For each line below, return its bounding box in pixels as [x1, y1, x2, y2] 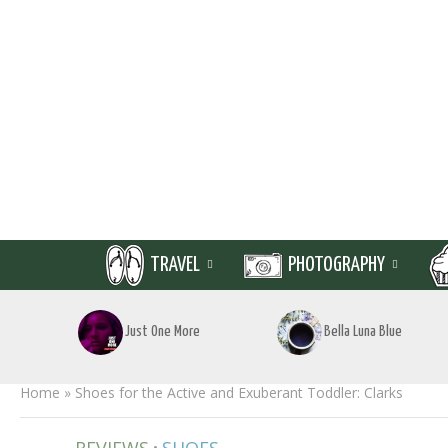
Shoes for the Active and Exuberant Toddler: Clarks [75, 383, 403, 402]
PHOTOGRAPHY [288, 255, 385, 275]
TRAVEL [150, 255, 200, 275]
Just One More [125, 324, 200, 339]
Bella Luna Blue [324, 324, 402, 339]
